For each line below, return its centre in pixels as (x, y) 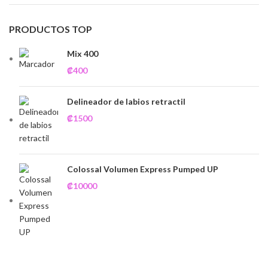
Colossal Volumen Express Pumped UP (143, 169)
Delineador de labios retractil (126, 102)
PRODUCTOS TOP (51, 29)
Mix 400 (83, 54)
